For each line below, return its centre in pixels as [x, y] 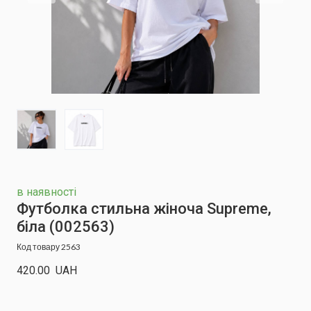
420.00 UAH [47, 270]
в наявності [47, 192]
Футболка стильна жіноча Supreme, [144, 208]
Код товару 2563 [49, 246]
